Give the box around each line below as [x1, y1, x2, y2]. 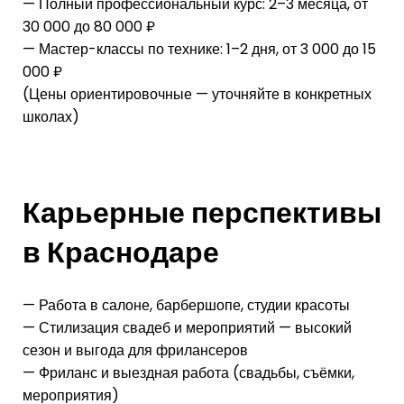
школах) [23, 106, 79, 127]
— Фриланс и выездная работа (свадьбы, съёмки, [23, 362, 354, 383]
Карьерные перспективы [23, 191, 381, 233]
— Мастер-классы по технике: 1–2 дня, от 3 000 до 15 [23, 38, 376, 60]
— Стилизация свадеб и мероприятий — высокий [23, 317, 352, 338]
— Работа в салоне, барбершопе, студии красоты [23, 294, 350, 316]
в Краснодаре [23, 231, 219, 272]
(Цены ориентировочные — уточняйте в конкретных [23, 83, 372, 105]
